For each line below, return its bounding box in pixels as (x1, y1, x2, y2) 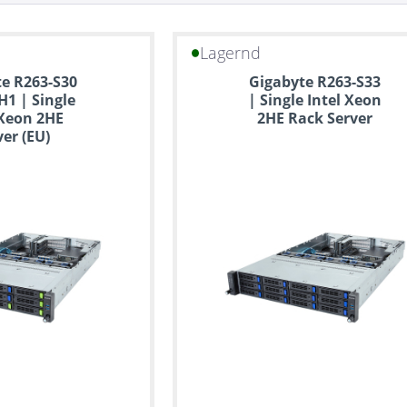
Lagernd (200, 42, 262, 65)
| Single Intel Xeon (248, 90, 382, 110)
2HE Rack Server (257, 108, 373, 128)
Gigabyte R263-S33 (249, 72, 382, 92)
